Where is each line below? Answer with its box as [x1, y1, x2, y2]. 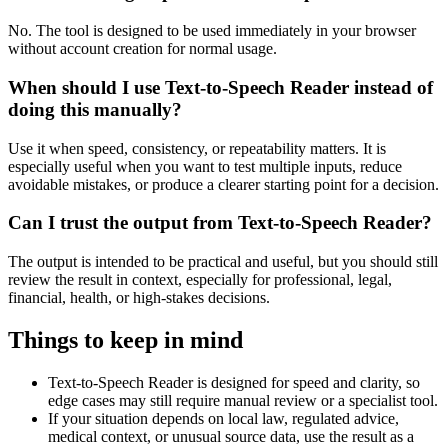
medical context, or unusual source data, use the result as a [48, 427, 414, 445]
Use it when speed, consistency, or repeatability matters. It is [8, 139, 386, 157]
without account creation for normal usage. [8, 40, 277, 58]
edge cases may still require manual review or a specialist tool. [48, 391, 438, 409]
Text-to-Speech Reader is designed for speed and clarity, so [48, 373, 420, 391]
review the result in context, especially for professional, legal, [8, 270, 392, 288]
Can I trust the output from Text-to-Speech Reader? [8, 212, 432, 234]
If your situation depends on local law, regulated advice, [48, 409, 399, 427]
